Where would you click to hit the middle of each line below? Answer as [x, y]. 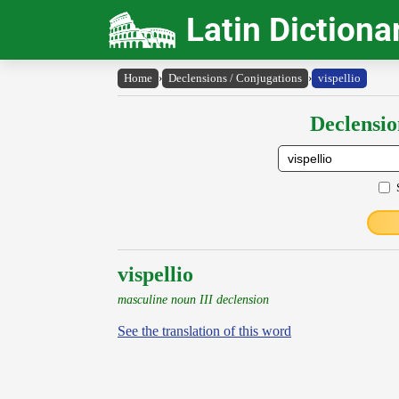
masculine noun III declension [193, 299]
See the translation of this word [204, 331]
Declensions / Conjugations [235, 78]
